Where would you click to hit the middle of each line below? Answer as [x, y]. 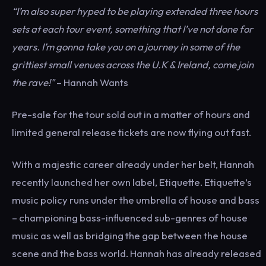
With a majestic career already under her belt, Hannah [133, 164]
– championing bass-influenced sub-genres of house [130, 218]
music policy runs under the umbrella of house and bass [136, 200]
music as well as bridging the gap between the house [130, 235]
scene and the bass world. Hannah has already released [137, 253]
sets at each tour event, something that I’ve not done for [132, 29]
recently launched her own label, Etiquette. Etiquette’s [132, 182]
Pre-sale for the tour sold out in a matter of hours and [131, 114]
